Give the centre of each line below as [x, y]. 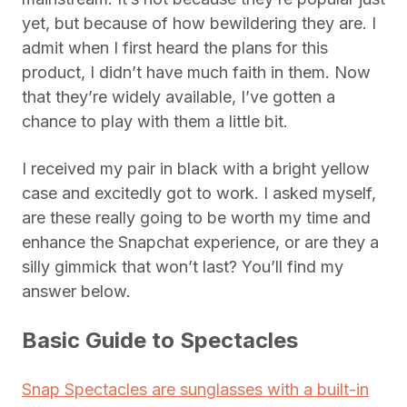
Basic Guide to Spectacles [160, 340]
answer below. [76, 291]
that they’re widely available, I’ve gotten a [179, 97]
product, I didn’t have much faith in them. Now [196, 72]
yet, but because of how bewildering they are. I [199, 23]
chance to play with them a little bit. [157, 121]
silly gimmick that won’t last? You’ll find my [183, 267]
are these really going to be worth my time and [196, 218]
